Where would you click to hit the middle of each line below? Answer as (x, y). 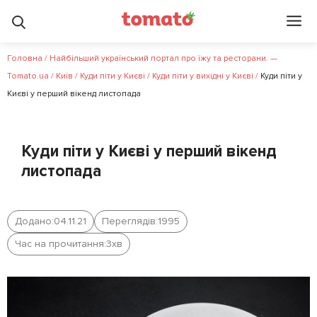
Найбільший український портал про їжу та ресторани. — (163, 58)
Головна (25, 58)
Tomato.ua (28, 76)
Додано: (34, 221)
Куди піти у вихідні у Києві (203, 76)
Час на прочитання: (60, 244)
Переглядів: (130, 221)
